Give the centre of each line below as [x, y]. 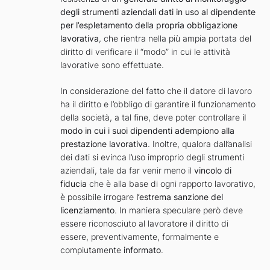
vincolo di [213, 171]
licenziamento [87, 210]
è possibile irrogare [98, 197]
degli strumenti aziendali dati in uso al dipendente [158, 12]
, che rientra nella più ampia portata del [175, 39]
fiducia [74, 184]
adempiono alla [205, 131]
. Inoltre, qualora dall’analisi [200, 144]
